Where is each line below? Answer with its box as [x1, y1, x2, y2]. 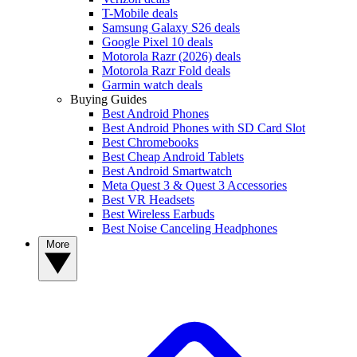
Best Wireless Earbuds [102, 207, 214, 222]
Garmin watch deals [102, 78, 202, 92]
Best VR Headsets [102, 193, 194, 207]
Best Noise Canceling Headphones [102, 222, 277, 236]
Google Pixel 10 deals [102, 35, 213, 49]
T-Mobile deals [102, 6, 178, 21]
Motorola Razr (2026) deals [102, 49, 241, 64]
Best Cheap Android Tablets [102, 150, 244, 164]
